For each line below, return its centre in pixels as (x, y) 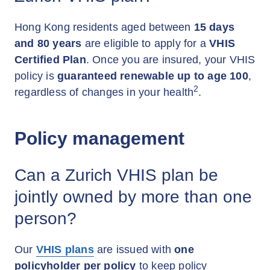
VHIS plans (65, 250)
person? (46, 218)
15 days (214, 27)
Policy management (99, 138)
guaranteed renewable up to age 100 (153, 76)
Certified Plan (50, 60)
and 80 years (48, 43)
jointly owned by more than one (133, 197)
